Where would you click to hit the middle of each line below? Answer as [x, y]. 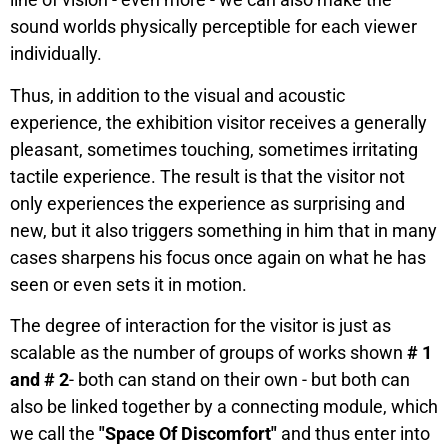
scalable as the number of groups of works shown [208, 353]
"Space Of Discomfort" [188, 434]
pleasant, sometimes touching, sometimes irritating [214, 149]
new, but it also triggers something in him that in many [223, 230]
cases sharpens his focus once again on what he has [218, 257]
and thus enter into [353, 434]
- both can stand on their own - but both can [239, 380]
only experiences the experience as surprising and [207, 203]
